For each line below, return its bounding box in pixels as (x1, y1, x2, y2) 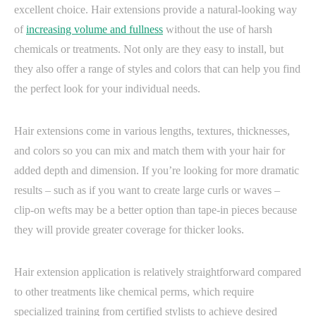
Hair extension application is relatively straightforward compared (14, 265, 301, 278)
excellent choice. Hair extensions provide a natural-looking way (14, 3, 297, 16)
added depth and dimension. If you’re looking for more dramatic (14, 164, 299, 176)
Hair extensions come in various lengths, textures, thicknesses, (14, 124, 290, 137)
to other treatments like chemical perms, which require (14, 285, 254, 298)
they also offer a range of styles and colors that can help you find (14, 62, 300, 75)
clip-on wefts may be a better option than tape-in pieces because (14, 203, 297, 216)
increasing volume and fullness (26, 23, 163, 35)
